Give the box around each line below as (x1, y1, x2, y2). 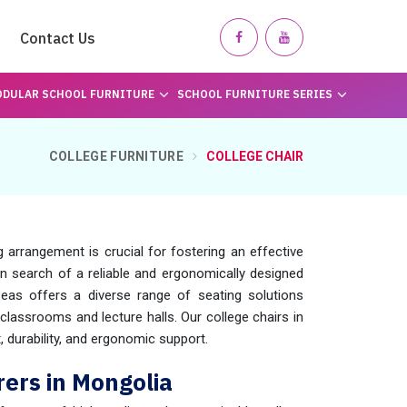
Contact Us (20, 29, 95, 47)
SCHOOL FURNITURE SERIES (176, 87, 333, 101)
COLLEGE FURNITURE (48, 149, 184, 164)
